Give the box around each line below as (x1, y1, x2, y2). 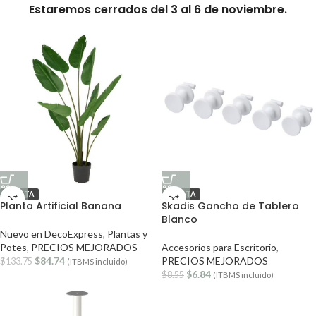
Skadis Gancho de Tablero (162, 199, 299, 213)
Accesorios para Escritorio (162, 241, 276, 253)
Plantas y (107, 228, 147, 240)
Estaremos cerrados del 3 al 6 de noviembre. (29, 1, 287, 18)
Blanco (162, 212, 197, 226)
